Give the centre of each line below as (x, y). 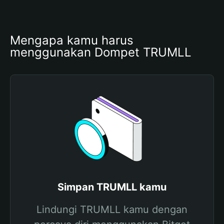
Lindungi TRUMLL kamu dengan (112, 209)
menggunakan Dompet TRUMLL (101, 52)
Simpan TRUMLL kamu (112, 187)
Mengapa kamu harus (72, 40)
